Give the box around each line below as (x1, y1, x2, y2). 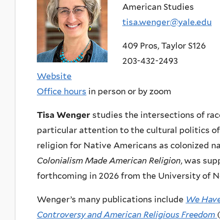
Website (37, 71, 72, 81)
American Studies (122, 1, 194, 12)
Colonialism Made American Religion (37, 155, 181, 165)
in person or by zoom (86, 86, 171, 96)
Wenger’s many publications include (37, 194, 186, 204)
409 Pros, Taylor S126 (122, 40, 206, 51)
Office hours (37, 86, 86, 96)
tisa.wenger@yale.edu (122, 17, 212, 27)
